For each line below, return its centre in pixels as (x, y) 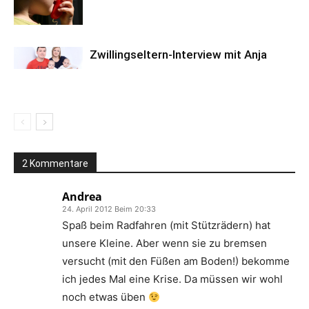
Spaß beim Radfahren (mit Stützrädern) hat (166, 225)
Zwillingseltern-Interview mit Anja (178, 54)
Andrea (82, 197)
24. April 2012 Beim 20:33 (109, 209)
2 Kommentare (55, 163)
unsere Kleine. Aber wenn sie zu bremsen (165, 243)
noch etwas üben (105, 297)
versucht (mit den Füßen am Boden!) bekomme (176, 261)
